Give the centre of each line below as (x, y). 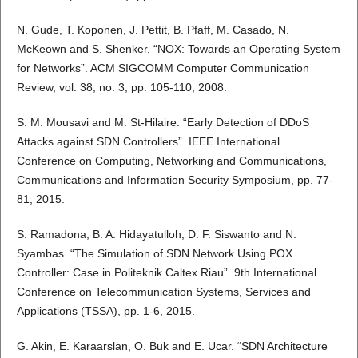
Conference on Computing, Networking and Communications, (171, 161)
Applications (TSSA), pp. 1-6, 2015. (105, 311)
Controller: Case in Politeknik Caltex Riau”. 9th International (166, 273)
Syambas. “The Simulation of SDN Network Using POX (154, 254)
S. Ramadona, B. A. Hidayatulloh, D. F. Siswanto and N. (156, 235)
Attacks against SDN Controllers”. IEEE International (148, 142)
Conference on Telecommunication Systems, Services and (163, 292)
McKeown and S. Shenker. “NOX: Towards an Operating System (178, 49)
